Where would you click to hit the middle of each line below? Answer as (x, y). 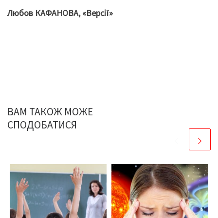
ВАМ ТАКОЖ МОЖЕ (50, 112)
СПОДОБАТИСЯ (42, 125)
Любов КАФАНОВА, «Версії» (60, 13)
